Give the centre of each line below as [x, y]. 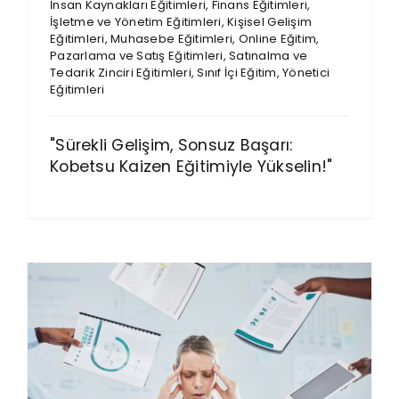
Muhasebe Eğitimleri [172, 38]
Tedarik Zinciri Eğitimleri [120, 72]
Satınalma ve [269, 55]
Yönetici [306, 72]
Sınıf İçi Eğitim [237, 72]
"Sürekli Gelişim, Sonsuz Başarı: [171, 145]
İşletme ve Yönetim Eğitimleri [135, 21]
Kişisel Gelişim [270, 21]
